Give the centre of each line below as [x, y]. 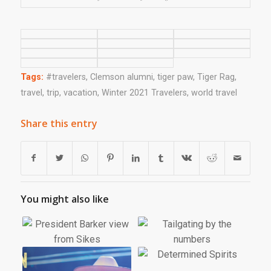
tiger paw [175, 77]
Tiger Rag [216, 77]
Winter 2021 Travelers [144, 93]
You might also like [64, 199]
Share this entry [59, 123]
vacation [80, 93]
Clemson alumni [121, 77]
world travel [214, 93]
